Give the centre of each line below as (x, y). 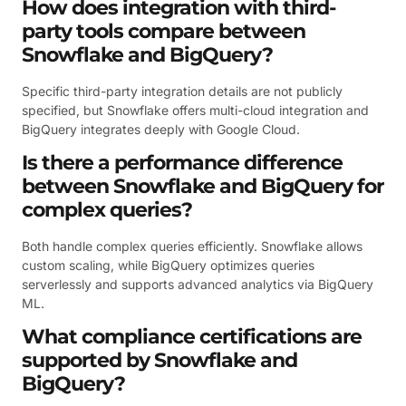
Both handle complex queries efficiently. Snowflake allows (192, 246)
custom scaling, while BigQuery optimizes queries (168, 265)
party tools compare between (164, 31)
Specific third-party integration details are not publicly (182, 91)
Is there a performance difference (182, 162)
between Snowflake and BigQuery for (203, 186)
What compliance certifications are (192, 337)
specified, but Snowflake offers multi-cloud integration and (195, 110)
